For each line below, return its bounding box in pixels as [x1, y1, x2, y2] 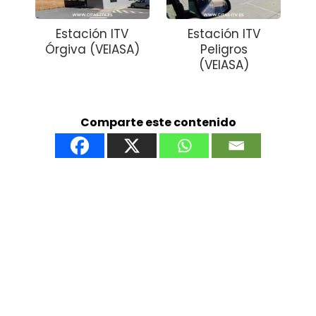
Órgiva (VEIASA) [44, 40, 140, 58]
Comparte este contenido [80, 114, 236, 130]
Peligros [200, 40, 248, 58]
